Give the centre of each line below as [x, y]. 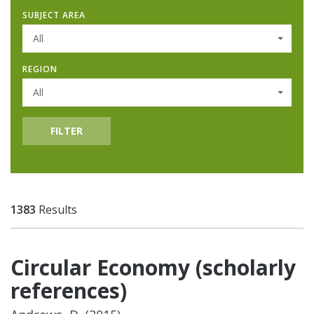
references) [69, 290]
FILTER [67, 130]
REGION [40, 69]
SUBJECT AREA [54, 15]
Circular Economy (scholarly [153, 267]
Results [56, 209]
